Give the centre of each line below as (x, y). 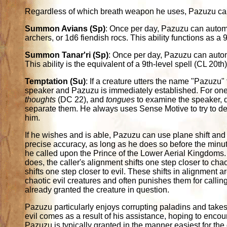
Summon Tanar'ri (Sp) (67, 55)
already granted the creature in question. (97, 190)
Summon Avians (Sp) (65, 29)
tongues (121, 100)
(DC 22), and (81, 100)
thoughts (41, 100)
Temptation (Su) (55, 82)
